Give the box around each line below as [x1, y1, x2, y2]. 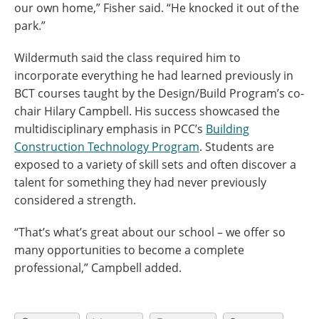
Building [206, 120, 249, 137]
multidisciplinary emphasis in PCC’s [14, 120, 206, 137]
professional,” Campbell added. [14, 259, 182, 276]
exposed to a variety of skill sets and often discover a [14, 156, 296, 172]
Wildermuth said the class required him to [14, 49, 241, 66]
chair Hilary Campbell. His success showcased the [14, 103, 280, 119]
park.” [14, 17, 46, 33]
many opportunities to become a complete [14, 241, 244, 258]
